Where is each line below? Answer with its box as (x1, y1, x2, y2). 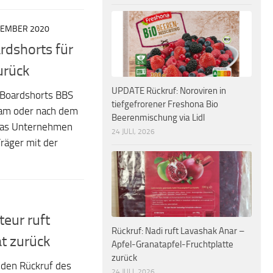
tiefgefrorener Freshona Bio (112, 98, 218, 110)
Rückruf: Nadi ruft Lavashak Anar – (112, 225, 244, 237)
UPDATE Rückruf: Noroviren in (112, 85, 226, 96)
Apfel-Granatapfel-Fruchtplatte (112, 239, 233, 250)
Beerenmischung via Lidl (112, 112, 205, 123)
